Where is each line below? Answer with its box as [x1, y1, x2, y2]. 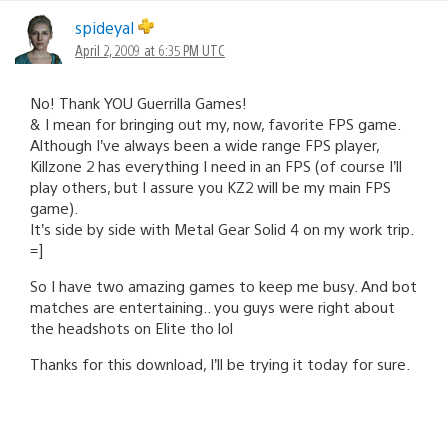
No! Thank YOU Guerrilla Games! [30, 92, 247, 112]
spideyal [75, 16, 138, 38]
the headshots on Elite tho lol [30, 317, 233, 337]
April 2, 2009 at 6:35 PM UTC [75, 40, 225, 59]
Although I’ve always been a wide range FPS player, [30, 134, 379, 154]
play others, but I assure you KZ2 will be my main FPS [30, 176, 391, 196]
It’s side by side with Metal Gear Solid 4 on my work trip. [30, 218, 413, 238]
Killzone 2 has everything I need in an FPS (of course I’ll [30, 155, 402, 175]
